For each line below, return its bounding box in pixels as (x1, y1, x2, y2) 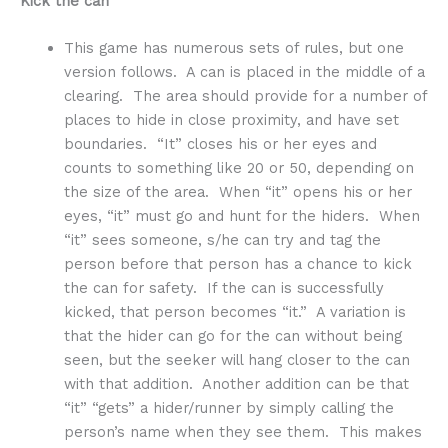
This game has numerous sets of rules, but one (63, 39, 404, 58)
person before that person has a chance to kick (63, 255, 412, 274)
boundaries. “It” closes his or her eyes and (63, 135, 377, 154)
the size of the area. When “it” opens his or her (63, 183, 412, 202)
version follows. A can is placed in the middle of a (63, 63, 425, 82)
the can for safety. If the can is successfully (63, 279, 384, 298)
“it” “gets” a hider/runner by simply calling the (63, 399, 394, 418)
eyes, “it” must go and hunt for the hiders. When (63, 207, 420, 226)
